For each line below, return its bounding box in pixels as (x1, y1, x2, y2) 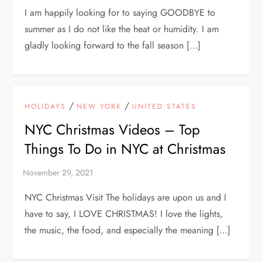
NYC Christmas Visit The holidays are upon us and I (25, 190, 227, 204)
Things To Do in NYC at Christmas (25, 138, 226, 159)
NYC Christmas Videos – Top (25, 119, 201, 140)
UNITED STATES (132, 101, 197, 112)
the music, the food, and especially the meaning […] (25, 223, 231, 237)
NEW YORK (77, 101, 122, 112)
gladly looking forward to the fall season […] (25, 38, 201, 52)
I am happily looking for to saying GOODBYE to (25, 5, 216, 19)
